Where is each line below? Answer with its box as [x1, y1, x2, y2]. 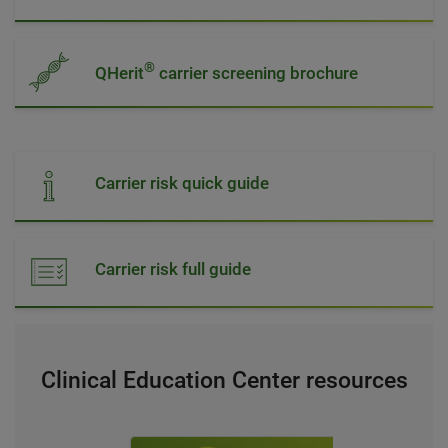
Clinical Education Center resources [40, 367, 408, 394]
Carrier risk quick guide [95, 173, 269, 193]
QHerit [95, 62, 144, 83]
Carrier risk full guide [95, 259, 251, 279]
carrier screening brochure [155, 62, 358, 83]
